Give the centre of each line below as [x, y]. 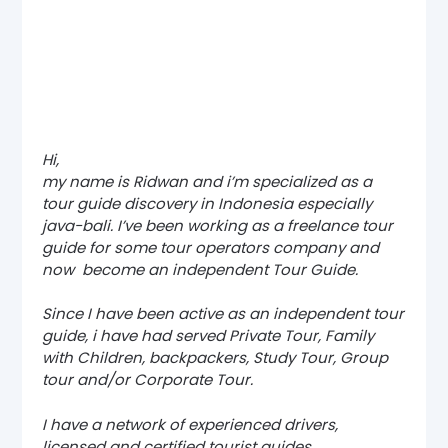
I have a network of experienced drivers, [192, 424]
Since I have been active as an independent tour [223, 314]
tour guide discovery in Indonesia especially [207, 203]
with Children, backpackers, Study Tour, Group [215, 358]
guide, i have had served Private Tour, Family [208, 336]
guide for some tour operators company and [211, 247]
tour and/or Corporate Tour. [148, 380]
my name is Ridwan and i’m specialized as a [207, 181]
